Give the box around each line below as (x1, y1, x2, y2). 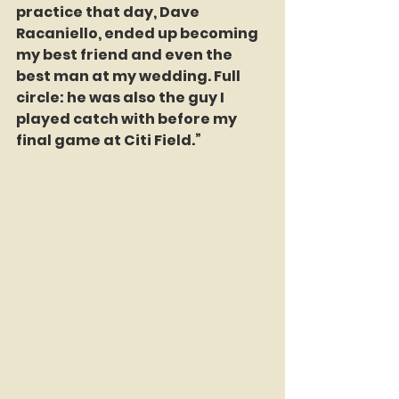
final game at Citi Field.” (16, 129, 201, 151)
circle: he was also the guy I (16, 86, 227, 108)
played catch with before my (16, 108, 240, 129)
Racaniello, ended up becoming (16, 22, 261, 44)
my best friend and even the (16, 44, 235, 65)
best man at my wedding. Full (16, 65, 243, 86)
